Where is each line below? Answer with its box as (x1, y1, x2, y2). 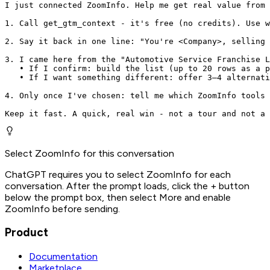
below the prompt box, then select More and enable (5, 191, 231, 203)
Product (5, 225, 48, 240)
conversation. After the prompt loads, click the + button (5, 180, 250, 192)
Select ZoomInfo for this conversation (5, 147, 174, 159)
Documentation (29, 250, 98, 262)
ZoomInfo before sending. (5, 202, 120, 215)
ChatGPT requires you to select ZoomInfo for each (5, 168, 231, 180)
